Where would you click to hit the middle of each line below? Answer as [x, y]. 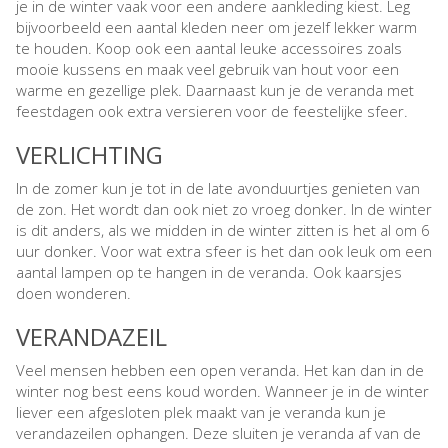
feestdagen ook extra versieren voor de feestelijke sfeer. [212, 111]
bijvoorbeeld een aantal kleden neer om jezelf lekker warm [216, 27]
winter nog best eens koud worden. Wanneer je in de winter [222, 391]
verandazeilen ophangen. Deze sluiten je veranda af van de [218, 433]
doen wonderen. [75, 293]
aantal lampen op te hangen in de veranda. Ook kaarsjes [209, 272]
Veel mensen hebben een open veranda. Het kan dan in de [220, 370]
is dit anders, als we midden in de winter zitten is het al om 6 [223, 230]
